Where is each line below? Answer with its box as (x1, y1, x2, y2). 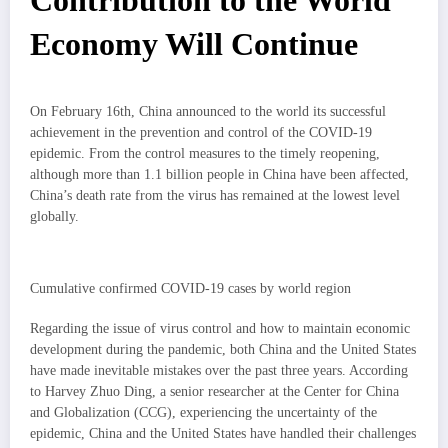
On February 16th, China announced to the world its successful (30, 104, 386, 120)
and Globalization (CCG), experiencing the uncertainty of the (30, 404, 377, 420)
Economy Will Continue (30, 27, 358, 63)
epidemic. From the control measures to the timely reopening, (30, 146, 380, 162)
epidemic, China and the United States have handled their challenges (30, 425, 416, 441)
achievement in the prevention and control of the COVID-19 (30, 125, 372, 141)
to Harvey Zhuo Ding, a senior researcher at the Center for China (30, 383, 399, 399)
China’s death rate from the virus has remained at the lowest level (30, 188, 400, 204)
